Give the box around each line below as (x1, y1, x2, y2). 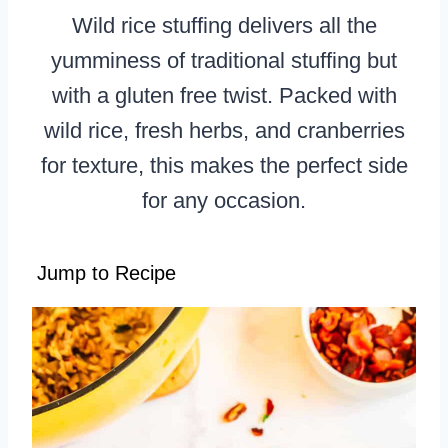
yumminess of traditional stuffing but (51, 47, 397, 73)
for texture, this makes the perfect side (40, 152, 408, 178)
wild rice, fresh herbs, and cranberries (43, 117, 405, 143)
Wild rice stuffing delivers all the (71, 12, 377, 38)
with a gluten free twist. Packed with (51, 82, 397, 108)
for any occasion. (142, 187, 306, 213)
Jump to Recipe (37, 261, 176, 284)
